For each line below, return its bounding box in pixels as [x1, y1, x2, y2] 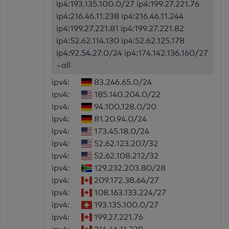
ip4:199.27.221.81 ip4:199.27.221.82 [56, 24, 185, 34]
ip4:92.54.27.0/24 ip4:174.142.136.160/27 [56, 48, 209, 58]
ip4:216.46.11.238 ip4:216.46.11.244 [56, 11, 184, 21]
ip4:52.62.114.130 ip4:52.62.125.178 [56, 36, 185, 46]
